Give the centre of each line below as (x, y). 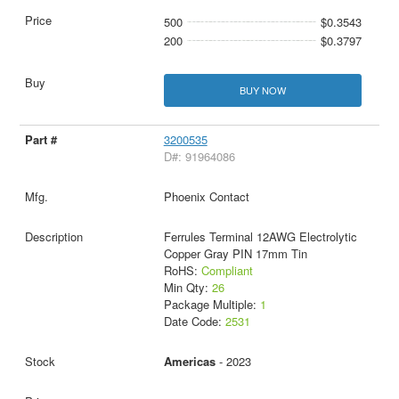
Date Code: (194, 322)
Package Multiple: (212, 305)
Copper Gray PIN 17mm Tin (235, 254)
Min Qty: (187, 288)
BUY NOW (262, 90)
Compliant (227, 271)
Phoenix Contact (206, 197)
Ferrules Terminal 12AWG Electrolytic (260, 237)
